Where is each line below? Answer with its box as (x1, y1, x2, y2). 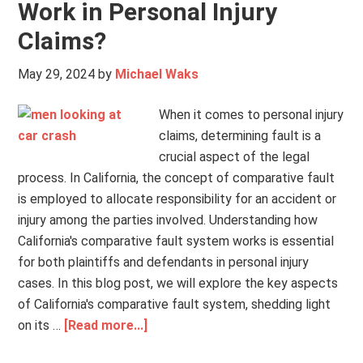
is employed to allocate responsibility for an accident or (18, 191, 337, 207)
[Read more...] (64, 318, 148, 333)
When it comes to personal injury (159, 107, 344, 122)
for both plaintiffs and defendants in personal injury (18, 254, 310, 270)
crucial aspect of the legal (159, 149, 310, 164)
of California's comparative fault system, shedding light (18, 297, 331, 312)
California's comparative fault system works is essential (18, 233, 335, 249)
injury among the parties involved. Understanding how (18, 212, 318, 228)
